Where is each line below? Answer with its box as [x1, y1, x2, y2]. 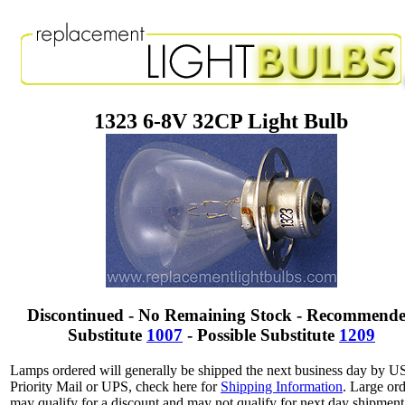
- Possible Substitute [183, 325, 339, 344]
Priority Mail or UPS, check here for [10, 378, 221, 394]
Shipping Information [221, 378, 343, 394]
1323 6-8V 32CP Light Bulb [94, 108, 349, 133]
